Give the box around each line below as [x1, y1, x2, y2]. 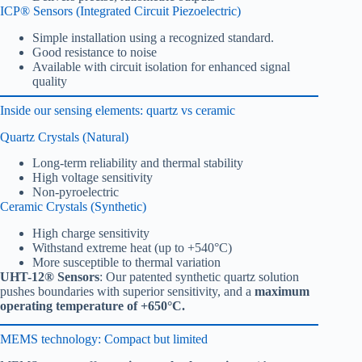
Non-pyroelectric [32, 185, 119, 200]
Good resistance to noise [32, 44, 157, 59]
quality [32, 74, 67, 88]
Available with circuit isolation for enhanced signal [32, 59, 290, 74]
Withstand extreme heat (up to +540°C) [32, 241, 232, 255]
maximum [255, 284, 309, 299]
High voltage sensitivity [32, 170, 153, 185]
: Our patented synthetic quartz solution [99, 270, 299, 284]
